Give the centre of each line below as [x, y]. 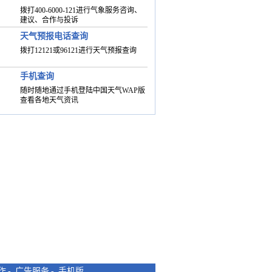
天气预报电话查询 [54, 36]
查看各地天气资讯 [49, 100]
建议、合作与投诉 [49, 20]
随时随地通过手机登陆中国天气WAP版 [82, 90]
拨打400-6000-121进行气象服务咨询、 [80, 10]
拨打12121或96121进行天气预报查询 [78, 50]
